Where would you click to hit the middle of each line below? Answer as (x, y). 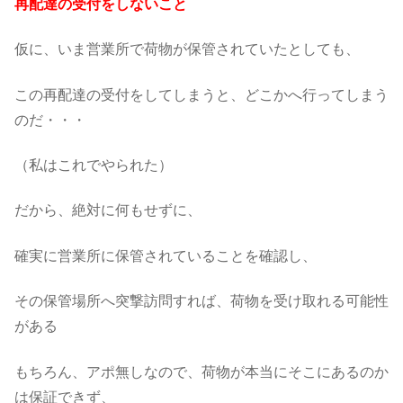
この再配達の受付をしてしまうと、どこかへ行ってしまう (201, 94)
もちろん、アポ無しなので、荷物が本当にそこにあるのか (201, 372)
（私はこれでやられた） (94, 166)
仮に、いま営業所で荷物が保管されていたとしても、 (187, 49)
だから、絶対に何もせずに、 (108, 210)
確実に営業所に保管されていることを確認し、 (166, 255)
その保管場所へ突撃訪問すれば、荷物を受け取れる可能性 (201, 301)
